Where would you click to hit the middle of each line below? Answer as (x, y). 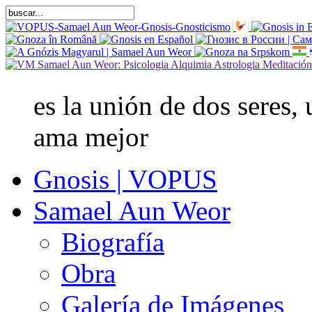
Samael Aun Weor (132, 211)
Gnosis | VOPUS (125, 179)
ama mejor (91, 137)
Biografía (113, 242)
